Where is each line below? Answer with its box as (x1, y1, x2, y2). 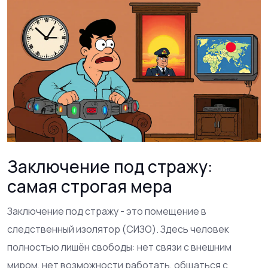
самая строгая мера (7, 175, 172, 197)
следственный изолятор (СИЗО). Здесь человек (7, 223, 229, 236)
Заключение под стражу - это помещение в (7, 205, 206, 218)
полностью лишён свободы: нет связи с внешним (7, 240, 232, 254)
